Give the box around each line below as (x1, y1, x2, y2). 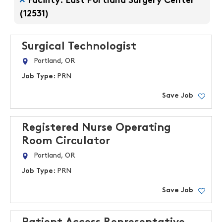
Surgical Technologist (22, 41, 136, 53)
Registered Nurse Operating (22, 122, 171, 134)
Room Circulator (22, 136, 110, 147)
